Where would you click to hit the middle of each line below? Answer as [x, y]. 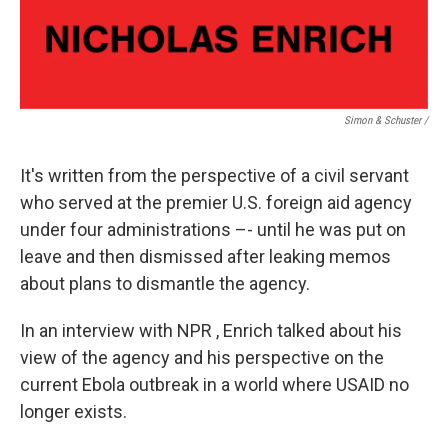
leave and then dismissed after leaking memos [205, 256]
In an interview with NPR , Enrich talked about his [211, 330]
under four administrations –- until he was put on [213, 229]
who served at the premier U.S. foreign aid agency [216, 202]
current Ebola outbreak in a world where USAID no [214, 384]
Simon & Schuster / [386, 120]
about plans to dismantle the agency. [165, 283]
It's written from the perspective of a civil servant [214, 175]
